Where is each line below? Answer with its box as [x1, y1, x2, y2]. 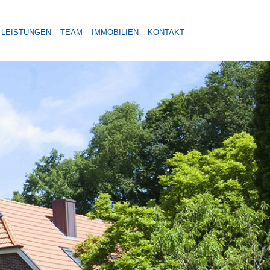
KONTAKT [148, 28, 184, 37]
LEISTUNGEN [1, 28, 51, 37]
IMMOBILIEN [92, 28, 139, 37]
